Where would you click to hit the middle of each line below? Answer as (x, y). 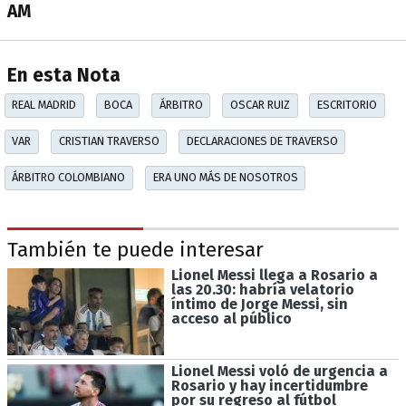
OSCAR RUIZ (260, 105)
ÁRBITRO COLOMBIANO (69, 178)
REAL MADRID (44, 105)
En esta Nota (64, 76)
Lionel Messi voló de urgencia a (279, 372)
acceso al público (231, 318)
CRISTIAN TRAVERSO (109, 141)
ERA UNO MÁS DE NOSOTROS (225, 178)
